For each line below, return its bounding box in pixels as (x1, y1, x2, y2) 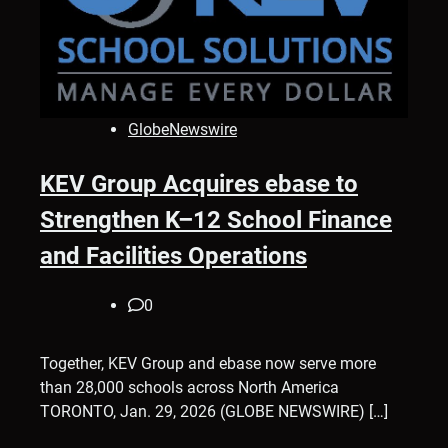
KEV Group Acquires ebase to (40, 170, 358, 199)
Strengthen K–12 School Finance (40, 206, 392, 235)
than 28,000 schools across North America (40, 378, 339, 398)
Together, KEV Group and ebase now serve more (40, 354, 376, 374)
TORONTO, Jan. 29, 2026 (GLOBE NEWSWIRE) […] (40, 402, 388, 422)
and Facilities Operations (40, 242, 307, 271)
